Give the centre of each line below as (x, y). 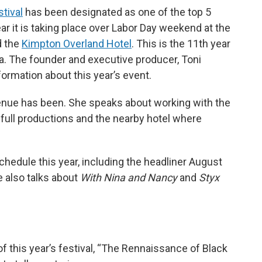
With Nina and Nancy (129, 178)
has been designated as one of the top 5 (117, 12)
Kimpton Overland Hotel (77, 44)
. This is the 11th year (181, 44)
